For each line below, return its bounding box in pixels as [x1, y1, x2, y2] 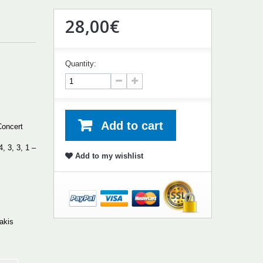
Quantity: [65, 59, 96, 68]
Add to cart [100, 119, 163, 132]
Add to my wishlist [72, 151, 143, 160]
